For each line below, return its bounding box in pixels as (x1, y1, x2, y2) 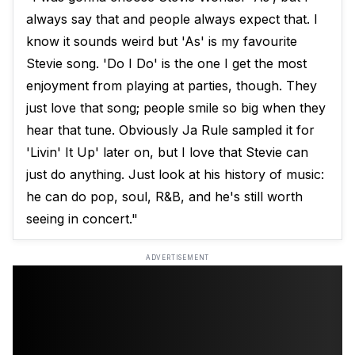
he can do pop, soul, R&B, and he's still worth (26, 189, 303, 205)
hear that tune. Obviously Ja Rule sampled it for (26, 122, 315, 139)
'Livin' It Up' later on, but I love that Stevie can (26, 144, 308, 161)
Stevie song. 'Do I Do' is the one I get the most (26, 55, 307, 72)
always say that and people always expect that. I (26, 11, 318, 28)
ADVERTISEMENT (145, 254, 210, 262)
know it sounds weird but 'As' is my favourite (26, 33, 297, 50)
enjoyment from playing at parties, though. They (26, 78, 317, 94)
